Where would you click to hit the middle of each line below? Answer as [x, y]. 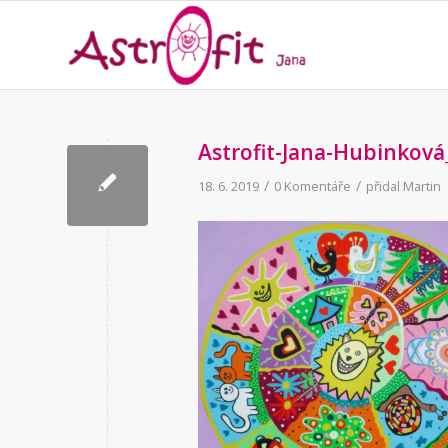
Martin [422, 186]
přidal [384, 186]
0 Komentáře [312, 186]
